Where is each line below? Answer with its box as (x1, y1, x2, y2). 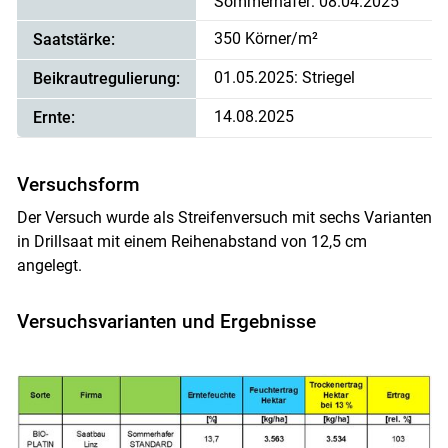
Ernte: (32, 107, 75, 127)
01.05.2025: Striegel (214, 67, 356, 87)
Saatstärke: (32, 29, 115, 49)
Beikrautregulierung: (32, 68, 180, 88)
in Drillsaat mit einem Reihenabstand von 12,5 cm (16, 231, 367, 251)
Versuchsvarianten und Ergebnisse (16, 309, 316, 333)
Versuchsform (16, 172, 140, 196)
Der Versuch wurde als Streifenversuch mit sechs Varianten (16, 207, 432, 227)
